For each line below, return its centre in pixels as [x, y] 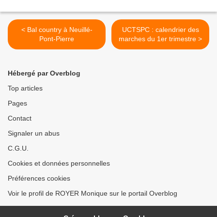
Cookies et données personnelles [59, 163]
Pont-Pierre [57, 39]
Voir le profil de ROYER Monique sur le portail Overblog [93, 194]
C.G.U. [18, 148]
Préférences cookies [39, 178]
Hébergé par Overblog [44, 73]
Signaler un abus [34, 133]
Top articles [25, 88]
